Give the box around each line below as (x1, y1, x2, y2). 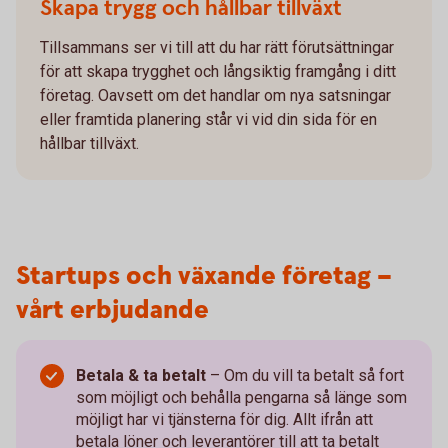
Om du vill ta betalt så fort (224, 366, 404, 386)
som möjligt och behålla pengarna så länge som (76, 388, 407, 408)
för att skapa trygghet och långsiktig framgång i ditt (40, 62, 396, 82)
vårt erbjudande (16, 293, 209, 329)
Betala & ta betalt (76, 366, 210, 386)
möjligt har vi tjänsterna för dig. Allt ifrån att (76, 410, 373, 430)
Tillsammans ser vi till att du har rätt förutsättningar (40, 38, 394, 58)
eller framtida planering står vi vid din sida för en (40, 110, 377, 130)
